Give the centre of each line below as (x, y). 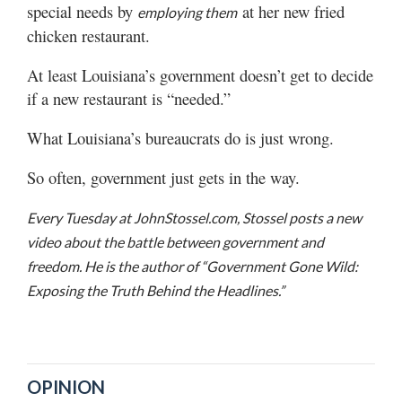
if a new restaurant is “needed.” (129, 98)
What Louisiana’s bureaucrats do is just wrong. (180, 137)
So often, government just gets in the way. (163, 177)
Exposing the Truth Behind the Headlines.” (156, 290)
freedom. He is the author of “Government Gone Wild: (192, 266)
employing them (187, 12)
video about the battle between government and (175, 241)
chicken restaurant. (88, 35)
